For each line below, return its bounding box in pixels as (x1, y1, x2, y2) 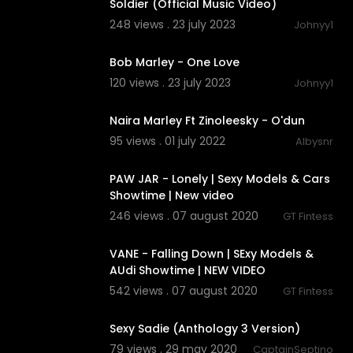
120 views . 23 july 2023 (109, 75, 231, 91)
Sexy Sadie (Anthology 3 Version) (109, 321, 300, 337)
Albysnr (295, 134, 333, 150)
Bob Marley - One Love (109, 54, 240, 71)
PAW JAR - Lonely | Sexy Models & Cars (109, 171, 330, 188)
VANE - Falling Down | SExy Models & (109, 246, 314, 262)
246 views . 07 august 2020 (109, 208, 258, 225)
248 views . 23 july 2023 (109, 17, 236, 33)
